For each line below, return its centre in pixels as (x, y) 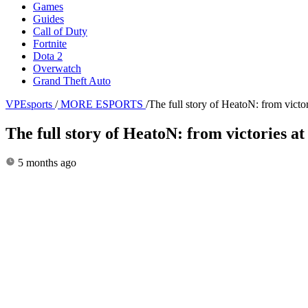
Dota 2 (48, 56)
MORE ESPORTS (102, 104)
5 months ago (46, 162)
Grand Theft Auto (72, 80)
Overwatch (57, 68)
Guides (48, 19)
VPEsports (29, 104)
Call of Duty (60, 31)
